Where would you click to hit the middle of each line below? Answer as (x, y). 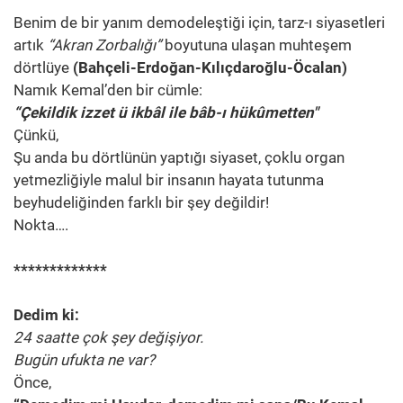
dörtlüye (43, 68)
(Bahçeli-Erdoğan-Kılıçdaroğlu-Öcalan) (210, 68)
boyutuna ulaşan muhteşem (256, 45)
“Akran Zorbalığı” (104, 45)
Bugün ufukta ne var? (84, 360)
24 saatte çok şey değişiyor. (108, 338)
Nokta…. (41, 225)
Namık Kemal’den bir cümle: (108, 90)
